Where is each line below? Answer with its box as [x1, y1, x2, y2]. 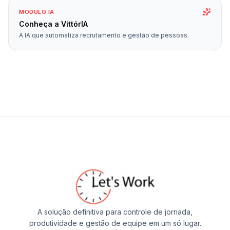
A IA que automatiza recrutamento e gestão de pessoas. [19, 31, 189, 40]
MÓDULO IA [19, 8, 54, 16]
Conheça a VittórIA [19, 20, 88, 29]
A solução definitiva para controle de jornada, [37, 207, 193, 217]
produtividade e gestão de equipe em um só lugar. [29, 219, 201, 228]
